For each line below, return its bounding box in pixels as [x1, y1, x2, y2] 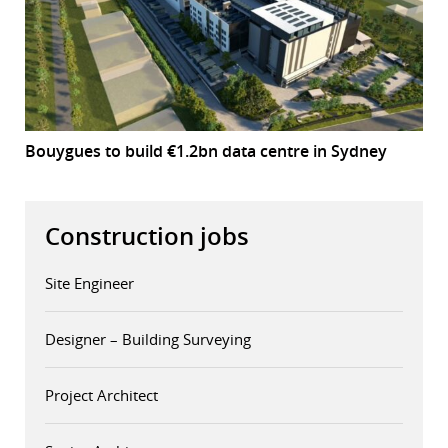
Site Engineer [45, 273, 134, 294]
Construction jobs [45, 220, 249, 253]
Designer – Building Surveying [45, 329, 251, 350]
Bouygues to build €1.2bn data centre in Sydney [25, 140, 387, 163]
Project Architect [45, 385, 158, 406]
